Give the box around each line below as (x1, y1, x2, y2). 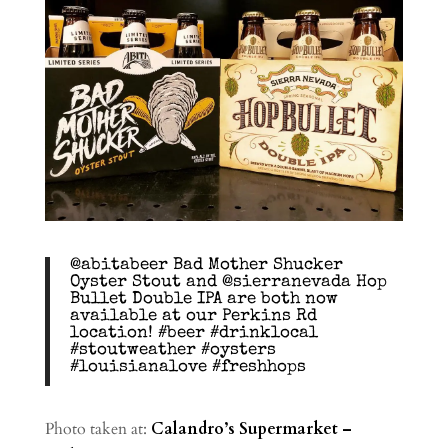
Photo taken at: (44, 417, 151, 440)
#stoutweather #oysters (69, 341, 276, 359)
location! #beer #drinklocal (69, 324, 318, 342)
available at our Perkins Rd (69, 307, 317, 325)
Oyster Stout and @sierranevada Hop (69, 273, 387, 291)
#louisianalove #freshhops (69, 358, 306, 376)
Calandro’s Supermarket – (150, 417, 352, 440)
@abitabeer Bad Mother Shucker (69, 256, 343, 274)
